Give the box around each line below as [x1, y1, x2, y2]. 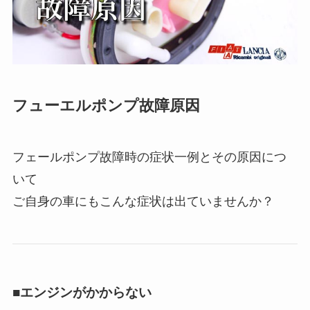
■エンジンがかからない [12, 284, 152, 300]
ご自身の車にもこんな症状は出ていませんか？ [12, 194, 274, 209]
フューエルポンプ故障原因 [12, 98, 200, 115]
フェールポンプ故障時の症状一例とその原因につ [12, 150, 286, 165]
